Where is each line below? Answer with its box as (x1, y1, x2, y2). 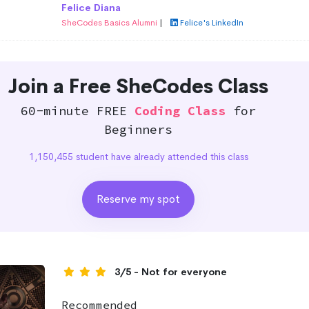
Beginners (104, 121, 172, 137)
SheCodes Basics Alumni (61, 17, 159, 28)
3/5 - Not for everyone (114, 265, 227, 278)
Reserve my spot (97, 191, 180, 206)
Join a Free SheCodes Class (8, 74, 268, 99)
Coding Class (134, 102, 226, 119)
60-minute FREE (21, 102, 134, 119)
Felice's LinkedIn (179, 17, 243, 28)
